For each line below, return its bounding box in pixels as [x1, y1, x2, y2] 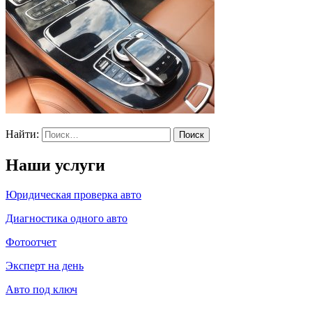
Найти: [6, 127, 39, 140]
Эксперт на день [6, 259, 84, 272]
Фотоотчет [6, 235, 56, 248]
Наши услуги [6, 155, 105, 174]
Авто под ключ [6, 283, 77, 295]
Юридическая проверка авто [6, 188, 141, 201]
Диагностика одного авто [6, 212, 127, 224]
